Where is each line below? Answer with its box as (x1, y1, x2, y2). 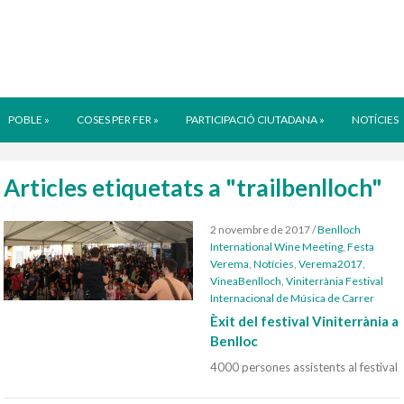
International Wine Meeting (210, 240, 344, 253)
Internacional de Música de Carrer (210, 291, 375, 305)
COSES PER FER (77, 113, 151, 126)
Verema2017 (298, 257, 363, 271)
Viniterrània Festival (286, 274, 384, 288)
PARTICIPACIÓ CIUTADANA (186, 113, 317, 126)
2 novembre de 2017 (210, 223, 311, 236)
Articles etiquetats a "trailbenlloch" (4, 173, 383, 202)
